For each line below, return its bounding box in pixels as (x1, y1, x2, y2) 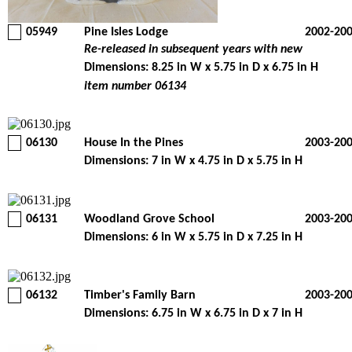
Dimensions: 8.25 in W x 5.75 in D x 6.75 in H (84, 61, 318, 74)
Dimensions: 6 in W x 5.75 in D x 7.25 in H (84, 231, 302, 244)
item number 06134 (84, 80, 186, 93)
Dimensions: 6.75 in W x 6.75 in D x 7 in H (84, 307, 302, 320)
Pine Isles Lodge (84, 26, 168, 38)
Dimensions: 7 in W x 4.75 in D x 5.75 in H (84, 155, 302, 167)
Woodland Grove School (84, 213, 214, 225)
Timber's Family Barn (84, 289, 196, 302)
